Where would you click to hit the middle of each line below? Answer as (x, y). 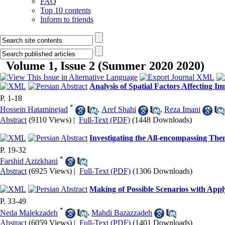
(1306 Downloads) (162, 171)
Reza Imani (182, 109)
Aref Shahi (119, 109)
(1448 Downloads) (162, 120)
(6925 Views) (50, 171)
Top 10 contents (66, 10)
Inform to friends (67, 19)
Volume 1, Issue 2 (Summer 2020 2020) (105, 66)
